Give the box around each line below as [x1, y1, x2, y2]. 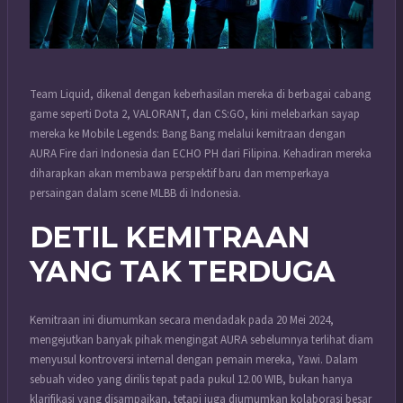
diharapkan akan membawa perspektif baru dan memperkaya [30, 165, 329, 182]
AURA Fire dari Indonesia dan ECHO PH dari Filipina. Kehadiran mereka [30, 145, 372, 162]
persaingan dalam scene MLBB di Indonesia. [30, 184, 241, 201]
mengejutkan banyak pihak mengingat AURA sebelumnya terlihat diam [30, 332, 373, 349]
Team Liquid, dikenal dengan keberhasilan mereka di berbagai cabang [30, 85, 371, 103]
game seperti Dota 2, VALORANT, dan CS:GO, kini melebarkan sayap [30, 105, 360, 122]
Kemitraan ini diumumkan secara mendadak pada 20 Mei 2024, [30, 312, 334, 329]
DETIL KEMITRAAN [30, 219, 310, 255]
